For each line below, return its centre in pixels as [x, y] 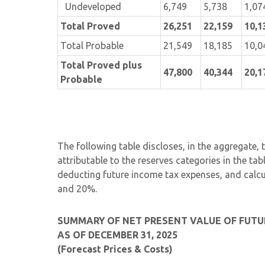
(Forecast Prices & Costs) [115, 249]
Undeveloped [91, 7]
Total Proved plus [101, 65]
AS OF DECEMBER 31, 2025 [117, 235]
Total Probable [92, 46]
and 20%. [77, 189]
